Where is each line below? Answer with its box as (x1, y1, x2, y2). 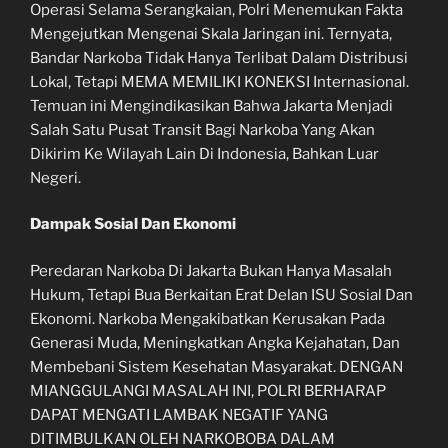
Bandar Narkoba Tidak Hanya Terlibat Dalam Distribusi (30, 48, 408, 67)
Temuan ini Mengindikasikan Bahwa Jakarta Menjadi (30, 96, 393, 115)
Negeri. (30, 168, 81, 187)
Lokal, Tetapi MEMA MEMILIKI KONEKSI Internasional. (30, 72, 409, 91)
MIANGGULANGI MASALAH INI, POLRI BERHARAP (30, 381, 386, 400)
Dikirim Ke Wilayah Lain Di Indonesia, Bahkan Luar (30, 144, 379, 163)
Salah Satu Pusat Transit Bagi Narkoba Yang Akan (30, 120, 375, 139)
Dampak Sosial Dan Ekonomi (30, 215, 236, 234)
